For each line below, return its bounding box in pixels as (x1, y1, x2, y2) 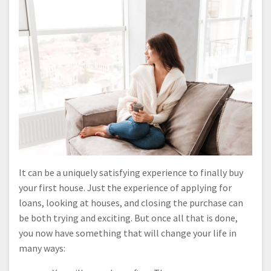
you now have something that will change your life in (19, 226, 237, 239)
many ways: (19, 241, 65, 254)
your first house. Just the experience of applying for (19, 181, 232, 194)
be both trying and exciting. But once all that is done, (19, 211, 238, 224)
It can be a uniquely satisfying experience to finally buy (19, 166, 243, 178)
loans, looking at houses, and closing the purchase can (19, 196, 243, 209)
